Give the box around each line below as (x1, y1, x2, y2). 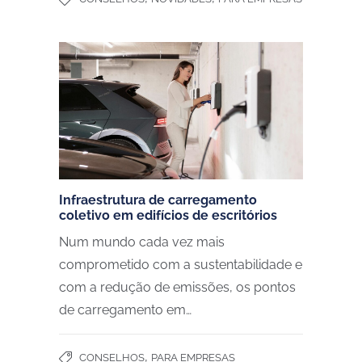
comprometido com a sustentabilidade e (59, 257, 302, 273)
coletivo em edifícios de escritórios (59, 208, 277, 224)
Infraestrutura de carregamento (59, 192, 257, 208)
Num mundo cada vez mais (59, 234, 225, 250)
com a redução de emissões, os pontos (59, 280, 296, 296)
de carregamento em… (59, 302, 192, 318)
